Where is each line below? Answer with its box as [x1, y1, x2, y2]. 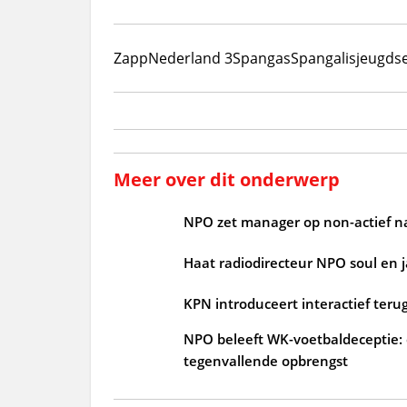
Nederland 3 [147, 47, 233, 68]
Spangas [232, 47, 291, 68]
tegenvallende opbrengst [183, 351, 348, 370]
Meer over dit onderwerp [113, 166, 340, 192]
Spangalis [290, 47, 356, 68]
